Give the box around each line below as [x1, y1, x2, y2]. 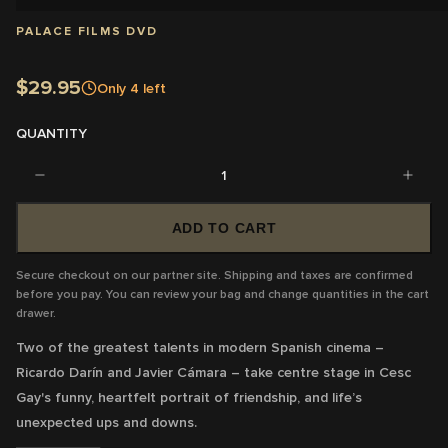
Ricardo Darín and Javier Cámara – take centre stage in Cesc [16, 364, 411, 381]
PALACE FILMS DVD [16, 24, 158, 39]
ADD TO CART [171, 220, 277, 236]
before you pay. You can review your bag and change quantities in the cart [16, 287, 429, 302]
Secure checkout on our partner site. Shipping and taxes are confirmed [16, 268, 413, 283]
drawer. [16, 306, 56, 321]
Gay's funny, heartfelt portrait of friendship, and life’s [16, 389, 362, 406]
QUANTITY [16, 125, 87, 142]
